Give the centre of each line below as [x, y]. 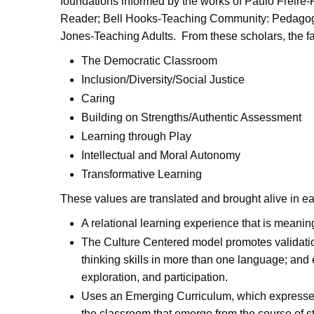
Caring [98, 98]
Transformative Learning [142, 174]
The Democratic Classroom [149, 61]
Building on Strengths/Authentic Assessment [191, 117]
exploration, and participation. [155, 277]
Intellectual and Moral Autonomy [161, 155]
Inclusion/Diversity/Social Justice [163, 80]
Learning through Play [136, 136]
